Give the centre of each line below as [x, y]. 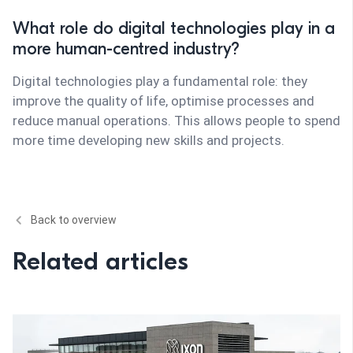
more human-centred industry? [126, 48]
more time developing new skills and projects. [149, 140]
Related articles [100, 261]
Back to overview [74, 219]
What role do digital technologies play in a [174, 28]
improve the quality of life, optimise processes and [163, 100]
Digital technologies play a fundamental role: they [160, 81]
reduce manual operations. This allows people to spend [176, 120]
